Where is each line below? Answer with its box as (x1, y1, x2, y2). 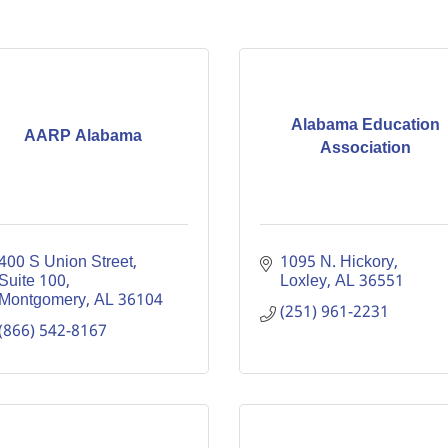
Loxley (280, 268, 327, 295)
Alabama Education (290, 111, 440, 139)
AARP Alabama (23, 123, 142, 150)
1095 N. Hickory (280, 249, 394, 276)
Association (319, 134, 411, 162)
